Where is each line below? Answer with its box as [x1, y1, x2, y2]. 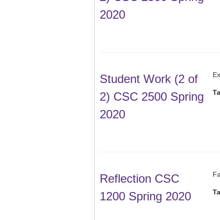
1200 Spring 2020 [100, 190, 191, 203]
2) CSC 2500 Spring [100, 90, 204, 104]
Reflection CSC [100, 172, 179, 186]
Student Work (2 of [100, 72, 198, 86]
